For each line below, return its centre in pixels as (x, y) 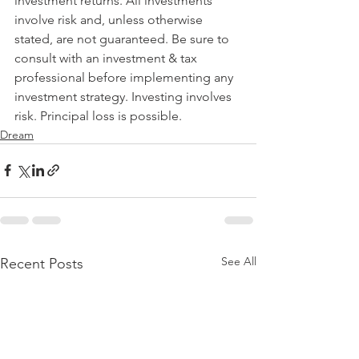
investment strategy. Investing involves (125, 96)
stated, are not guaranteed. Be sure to (123, 38)
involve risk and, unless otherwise (110, 19)
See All (239, 261)
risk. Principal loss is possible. (98, 115)
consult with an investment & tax (107, 58)
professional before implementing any (125, 77)
